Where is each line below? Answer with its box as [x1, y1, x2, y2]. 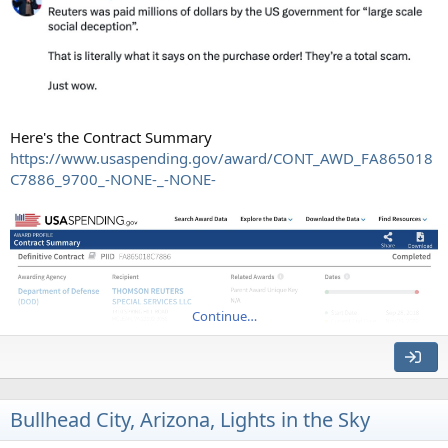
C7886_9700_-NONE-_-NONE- [10, 169, 216, 190]
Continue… [191, 306, 257, 325]
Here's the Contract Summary [10, 127, 212, 148]
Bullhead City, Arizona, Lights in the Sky [10, 405, 370, 433]
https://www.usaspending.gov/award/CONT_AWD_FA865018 [10, 148, 433, 169]
